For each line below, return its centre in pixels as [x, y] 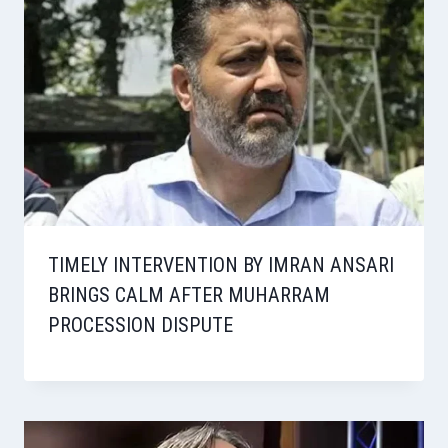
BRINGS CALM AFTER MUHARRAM [189, 294]
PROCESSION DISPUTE [140, 324]
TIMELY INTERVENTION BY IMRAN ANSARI [221, 264]
